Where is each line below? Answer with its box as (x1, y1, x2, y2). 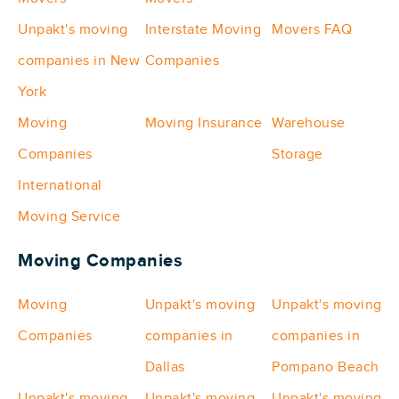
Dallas (144, 359, 185, 376)
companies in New (18, 53, 140, 69)
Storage (272, 146, 323, 163)
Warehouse (272, 115, 346, 132)
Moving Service (18, 208, 120, 225)
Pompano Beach (272, 359, 379, 376)
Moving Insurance (144, 115, 263, 132)
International (18, 177, 102, 194)
